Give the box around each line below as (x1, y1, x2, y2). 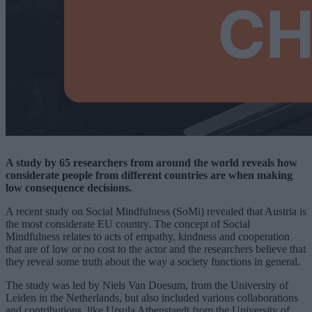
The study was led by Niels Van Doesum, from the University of (6, 279, 288, 291)
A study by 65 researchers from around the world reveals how (6, 156, 297, 169)
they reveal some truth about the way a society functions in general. (6, 255, 300, 267)
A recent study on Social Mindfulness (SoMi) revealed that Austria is (6, 205, 306, 217)
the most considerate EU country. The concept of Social (6, 217, 250, 230)
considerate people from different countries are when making (6, 169, 292, 181)
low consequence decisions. (6, 181, 132, 194)
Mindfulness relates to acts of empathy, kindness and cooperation (6, 230, 290, 242)
